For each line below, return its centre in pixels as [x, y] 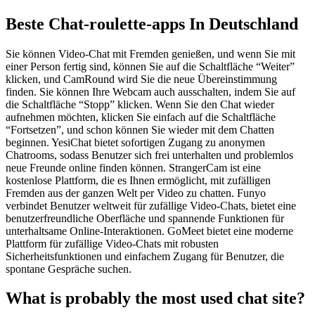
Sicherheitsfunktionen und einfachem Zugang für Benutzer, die [145, 256]
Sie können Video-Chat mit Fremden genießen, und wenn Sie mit [150, 53]
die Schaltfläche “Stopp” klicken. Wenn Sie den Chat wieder [140, 104]
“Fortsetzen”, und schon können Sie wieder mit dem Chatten [140, 129]
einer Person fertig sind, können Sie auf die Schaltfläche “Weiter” [150, 66]
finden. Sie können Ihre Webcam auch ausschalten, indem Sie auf [150, 91]
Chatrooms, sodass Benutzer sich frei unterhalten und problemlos [149, 155]
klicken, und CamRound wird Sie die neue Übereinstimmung [141, 79]
